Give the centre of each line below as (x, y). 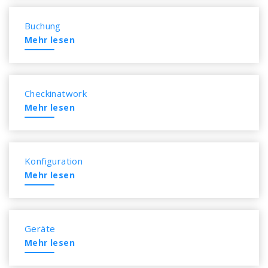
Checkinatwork (56, 93)
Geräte (40, 229)
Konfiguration (54, 161)
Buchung (43, 26)
